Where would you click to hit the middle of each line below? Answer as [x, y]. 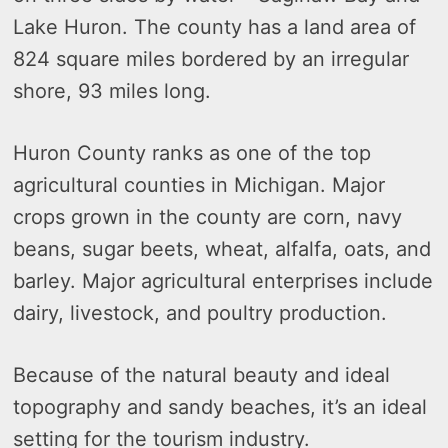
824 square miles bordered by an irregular [211, 59]
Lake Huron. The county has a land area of [215, 27]
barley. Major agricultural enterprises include [223, 281]
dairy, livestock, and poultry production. [200, 313]
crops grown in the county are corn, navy [208, 217]
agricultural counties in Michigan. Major [199, 185]
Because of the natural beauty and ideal [202, 375]
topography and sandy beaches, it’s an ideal [220, 407]
